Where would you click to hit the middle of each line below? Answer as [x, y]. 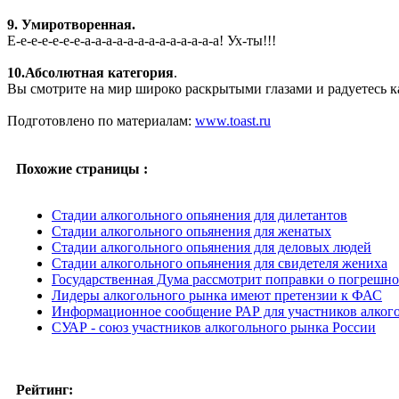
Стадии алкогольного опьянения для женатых [191, 231]
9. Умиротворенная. [71, 24]
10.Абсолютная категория [90, 72]
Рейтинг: [45, 389]
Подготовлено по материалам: [101, 120]
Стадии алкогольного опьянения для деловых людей [212, 247]
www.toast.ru [233, 120]
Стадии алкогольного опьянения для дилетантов [199, 215]
